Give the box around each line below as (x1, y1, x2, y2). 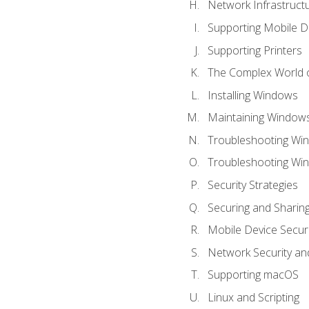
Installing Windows (207, 87, 298, 103)
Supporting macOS (207, 267, 299, 283)
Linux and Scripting (207, 289, 299, 305)
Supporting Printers (207, 42, 302, 58)
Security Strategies (207, 177, 298, 192)
